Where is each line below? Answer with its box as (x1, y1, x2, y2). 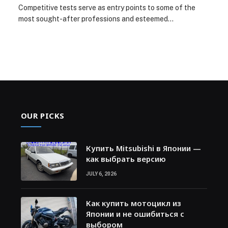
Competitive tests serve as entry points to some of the (18, 3, 195, 12)
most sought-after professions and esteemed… (18, 14, 174, 23)
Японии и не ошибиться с (85, 208, 184, 219)
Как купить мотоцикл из (85, 197, 181, 208)
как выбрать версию (85, 153, 166, 164)
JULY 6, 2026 (85, 170, 117, 177)
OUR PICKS (20, 110, 65, 121)
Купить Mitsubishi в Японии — (85, 142, 201, 153)
